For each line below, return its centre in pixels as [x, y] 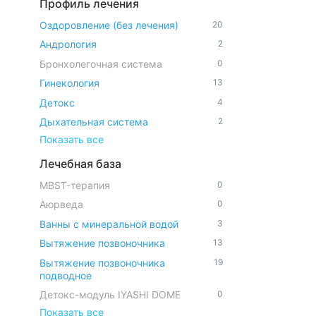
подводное [66, 275]
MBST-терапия [75, 185]
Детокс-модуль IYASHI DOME [110, 294]
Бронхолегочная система [101, 63]
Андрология [68, 44]
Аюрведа [61, 204]
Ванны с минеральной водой [109, 224]
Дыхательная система [94, 122]
